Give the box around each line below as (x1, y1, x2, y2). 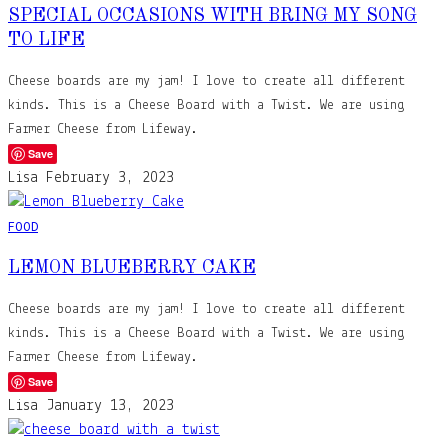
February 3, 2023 (46, 169, 174, 186)
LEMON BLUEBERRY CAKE (8, 258, 256, 277)
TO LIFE (8, 30, 85, 49)
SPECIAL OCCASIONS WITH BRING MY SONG (8, 6, 417, 25)
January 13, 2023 (46, 397, 174, 414)
